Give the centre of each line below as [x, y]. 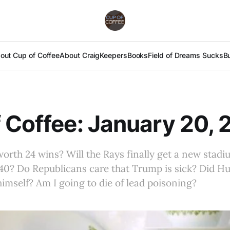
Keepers [113, 55]
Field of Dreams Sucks [186, 55]
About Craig [80, 55]
